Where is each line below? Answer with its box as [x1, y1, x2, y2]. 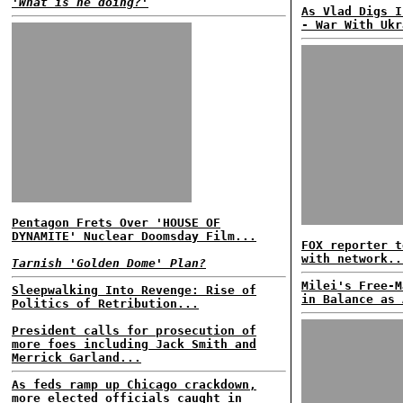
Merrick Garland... [12, 351, 141, 364]
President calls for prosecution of [12, 324, 256, 337]
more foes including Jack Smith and [12, 337, 256, 351]
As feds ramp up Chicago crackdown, [12, 378, 256, 391]
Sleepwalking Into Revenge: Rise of [12, 283, 256, 297]
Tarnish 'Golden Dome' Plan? [12, 256, 206, 270]
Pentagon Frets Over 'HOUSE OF [12, 216, 220, 229]
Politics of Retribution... [12, 297, 199, 310]
